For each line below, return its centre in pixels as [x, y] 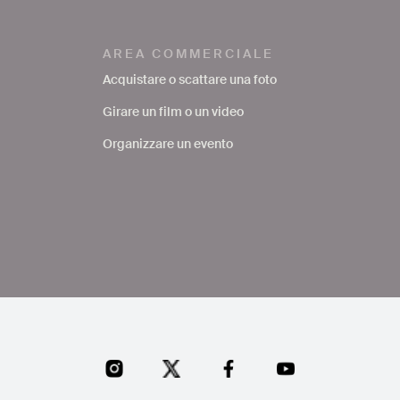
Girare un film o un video [173, 112]
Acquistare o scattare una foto [190, 80]
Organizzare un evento [168, 144]
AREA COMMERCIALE [188, 54]
